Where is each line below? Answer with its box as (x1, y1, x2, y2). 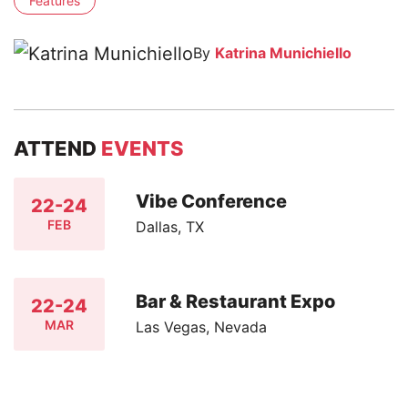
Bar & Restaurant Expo (136, 291, 336, 313)
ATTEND (14, 136, 101, 160)
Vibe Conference (136, 190, 288, 213)
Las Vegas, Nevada (136, 318, 268, 337)
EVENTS (101, 136, 184, 160)
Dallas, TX (136, 218, 205, 237)
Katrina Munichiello (215, 43, 352, 62)
